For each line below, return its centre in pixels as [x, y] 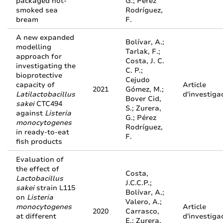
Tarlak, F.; [143, 52]
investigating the [46, 66]
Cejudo [138, 80]
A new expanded [45, 38]
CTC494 [48, 104]
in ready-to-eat [43, 132]
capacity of [35, 85]
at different [36, 216]
